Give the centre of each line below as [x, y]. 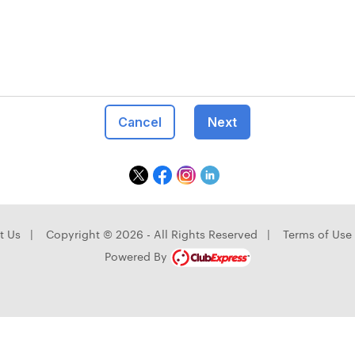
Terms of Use [317, 234]
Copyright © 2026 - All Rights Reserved [151, 234]
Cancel [139, 122]
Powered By [137, 256]
